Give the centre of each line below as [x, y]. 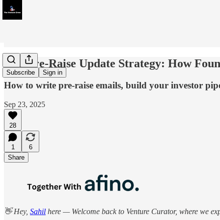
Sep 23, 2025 [25, 104]
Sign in [53, 73]
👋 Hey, [17, 211]
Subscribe [21, 73]
